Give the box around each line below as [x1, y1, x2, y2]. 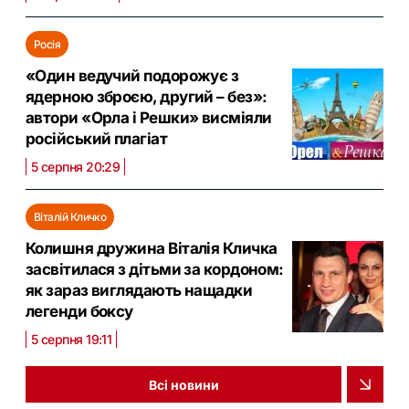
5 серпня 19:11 [31, 331, 112, 348]
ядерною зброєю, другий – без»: [26, 88, 267, 107]
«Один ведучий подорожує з [26, 67, 239, 86]
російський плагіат [26, 130, 168, 149]
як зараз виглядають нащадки [26, 281, 253, 300]
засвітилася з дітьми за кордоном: [26, 260, 284, 279]
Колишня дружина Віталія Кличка [26, 239, 278, 258]
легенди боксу [26, 302, 133, 321]
